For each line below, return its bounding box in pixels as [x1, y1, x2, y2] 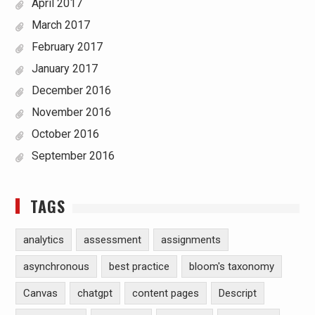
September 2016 [31, 148, 115, 162]
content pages [131, 286, 199, 300]
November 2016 [31, 105, 111, 119]
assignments [160, 233, 221, 246]
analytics [22, 233, 64, 246]
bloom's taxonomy [188, 259, 274, 273]
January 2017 [31, 61, 98, 75]
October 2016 [31, 127, 99, 141]
